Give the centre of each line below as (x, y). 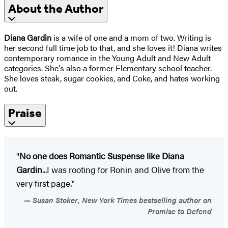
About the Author (56, 9)
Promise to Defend (180, 211)
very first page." (46, 183)
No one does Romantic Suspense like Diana (102, 156)
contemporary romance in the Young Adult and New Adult (107, 58)
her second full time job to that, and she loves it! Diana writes (113, 48)
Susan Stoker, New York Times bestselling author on (121, 200)
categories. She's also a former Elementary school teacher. (108, 68)
